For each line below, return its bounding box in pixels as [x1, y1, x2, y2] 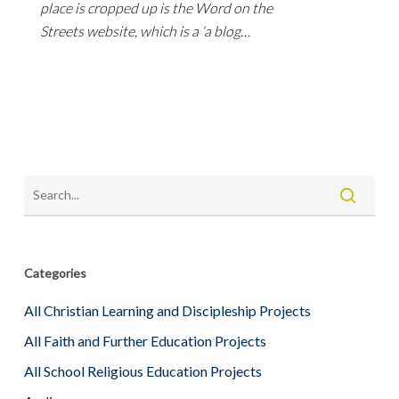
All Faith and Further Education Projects [23, 332, 266, 349]
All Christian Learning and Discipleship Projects [23, 302, 311, 319]
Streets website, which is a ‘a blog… [39, 22, 250, 39]
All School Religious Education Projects [23, 362, 262, 379]
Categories [23, 265, 86, 281]
